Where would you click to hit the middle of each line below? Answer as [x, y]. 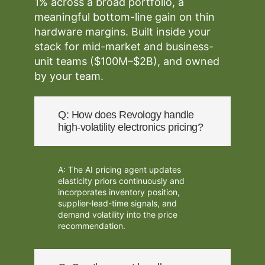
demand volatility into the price [118, 214]
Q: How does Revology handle [126, 115]
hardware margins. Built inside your [123, 32]
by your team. [69, 76]
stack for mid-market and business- [124, 46]
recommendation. [92, 226]
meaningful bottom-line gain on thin [125, 17]
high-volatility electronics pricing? [131, 127]
